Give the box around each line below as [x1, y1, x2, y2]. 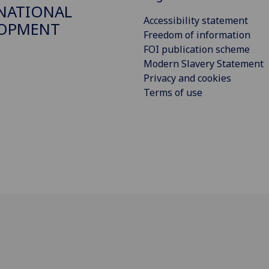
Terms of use [144, 85, 202, 99]
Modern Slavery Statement [144, 56, 264, 70]
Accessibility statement [144, 13, 248, 27]
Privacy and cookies [144, 71, 231, 85]
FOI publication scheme [144, 42, 250, 56]
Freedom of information [144, 28, 250, 41]
